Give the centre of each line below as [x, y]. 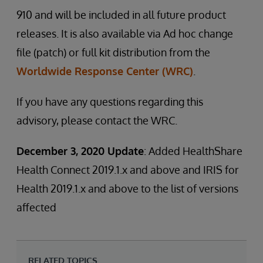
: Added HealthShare [193, 151]
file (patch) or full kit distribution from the [113, 52]
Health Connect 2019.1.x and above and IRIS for [128, 170]
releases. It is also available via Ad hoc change [125, 33]
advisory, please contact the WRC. [97, 120]
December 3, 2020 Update [80, 151]
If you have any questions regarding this [110, 102]
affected [36, 207]
